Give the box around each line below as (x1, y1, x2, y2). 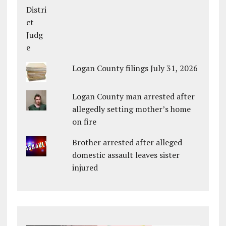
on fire (72, 116, 97, 128)
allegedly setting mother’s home (72, 103, 191, 115)
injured (72, 162, 98, 174)
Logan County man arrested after (72, 91, 195, 102)
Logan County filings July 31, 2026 (72, 63, 198, 74)
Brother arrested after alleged (72, 137, 183, 148)
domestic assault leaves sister (72, 149, 180, 161)
